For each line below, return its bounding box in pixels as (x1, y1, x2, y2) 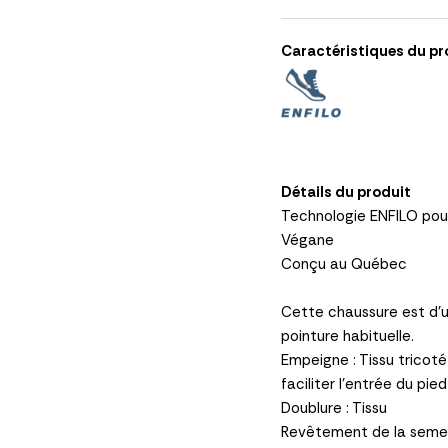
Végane (280, 229, 334, 250)
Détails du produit (280, 181, 411, 202)
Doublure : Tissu (280, 397, 387, 418)
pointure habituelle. (280, 325, 414, 346)
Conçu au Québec (280, 253, 407, 274)
